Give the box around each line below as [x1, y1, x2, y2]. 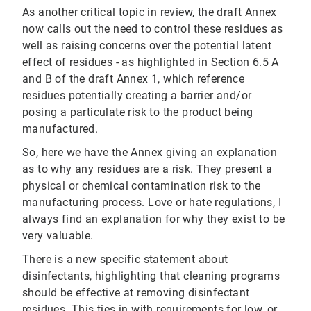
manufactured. [22, 122, 99, 136]
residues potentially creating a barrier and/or [22, 89, 252, 103]
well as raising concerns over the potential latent [22, 39, 271, 53]
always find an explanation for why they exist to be [22, 212, 285, 226]
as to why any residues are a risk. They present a [22, 162, 273, 176]
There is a [22, 253, 76, 267]
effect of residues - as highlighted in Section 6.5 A [22, 56, 279, 69]
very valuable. [22, 229, 94, 243]
